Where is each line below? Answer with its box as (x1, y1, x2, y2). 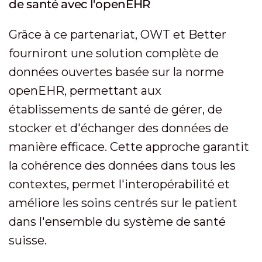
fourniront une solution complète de (9, 46, 219, 60)
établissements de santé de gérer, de (9, 102, 222, 116)
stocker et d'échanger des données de (9, 121, 229, 135)
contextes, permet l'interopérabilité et (9, 177, 230, 191)
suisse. (9, 233, 47, 247)
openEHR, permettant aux (9, 84, 161, 98)
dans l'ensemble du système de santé (9, 215, 226, 229)
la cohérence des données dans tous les (9, 158, 236, 173)
